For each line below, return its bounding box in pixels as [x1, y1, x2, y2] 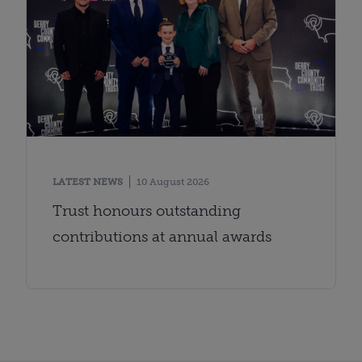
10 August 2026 [137, 175, 209, 187]
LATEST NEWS [53, 175, 123, 187]
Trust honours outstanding [53, 201, 241, 220]
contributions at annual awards [53, 227, 271, 246]
